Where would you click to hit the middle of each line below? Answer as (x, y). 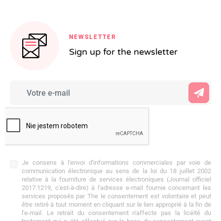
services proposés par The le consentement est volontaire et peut (116, 196)
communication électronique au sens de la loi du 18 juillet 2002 (116, 171)
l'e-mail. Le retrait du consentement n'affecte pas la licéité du (116, 213)
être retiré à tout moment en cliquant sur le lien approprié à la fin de (116, 204)
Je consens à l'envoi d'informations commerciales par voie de (116, 163)
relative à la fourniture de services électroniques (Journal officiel (116, 179)
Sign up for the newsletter (123, 52)
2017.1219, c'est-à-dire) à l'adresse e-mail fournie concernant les (116, 188)
